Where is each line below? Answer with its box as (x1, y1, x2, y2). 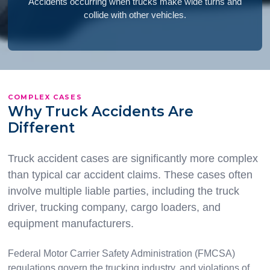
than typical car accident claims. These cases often (7, 169, 253, 181)
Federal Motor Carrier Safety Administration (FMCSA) (7, 248, 235, 259)
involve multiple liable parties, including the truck (7, 185, 239, 198)
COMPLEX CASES (7, 93, 83, 102)
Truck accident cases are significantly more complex (7, 152, 258, 165)
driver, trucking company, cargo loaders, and (7, 201, 221, 214)
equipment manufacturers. (7, 218, 134, 230)
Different (7, 119, 75, 137)
